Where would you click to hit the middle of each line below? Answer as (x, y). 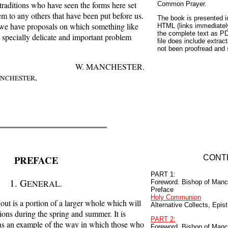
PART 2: (163, 219)
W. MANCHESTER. (110, 66)
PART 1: (163, 174)
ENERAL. (45, 183)
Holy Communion (176, 197)
